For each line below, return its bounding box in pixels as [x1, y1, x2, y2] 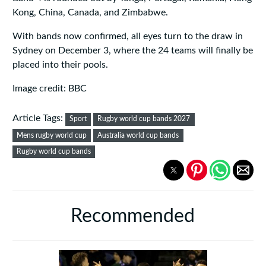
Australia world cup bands [97, 131, 179, 139]
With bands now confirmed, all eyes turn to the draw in [12, 31, 243, 42]
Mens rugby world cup [17, 131, 87, 139]
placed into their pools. [12, 60, 108, 70]
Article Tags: [12, 113, 65, 123]
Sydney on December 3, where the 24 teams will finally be [12, 46, 253, 56]
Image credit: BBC [12, 84, 87, 94]
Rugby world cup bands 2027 [97, 115, 191, 123]
